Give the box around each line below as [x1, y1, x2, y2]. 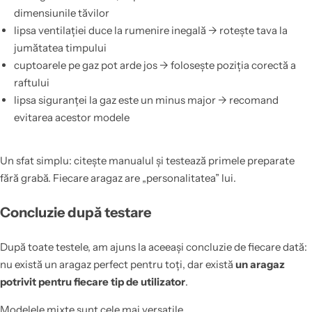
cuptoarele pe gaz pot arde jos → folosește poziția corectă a [13, 58, 296, 72]
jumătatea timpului [13, 40, 107, 54]
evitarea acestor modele [13, 110, 130, 124]
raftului [13, 75, 49, 89]
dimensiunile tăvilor [13, 6, 109, 19]
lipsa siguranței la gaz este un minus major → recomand [13, 93, 279, 107]
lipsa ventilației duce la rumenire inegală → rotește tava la [13, 23, 288, 37]
